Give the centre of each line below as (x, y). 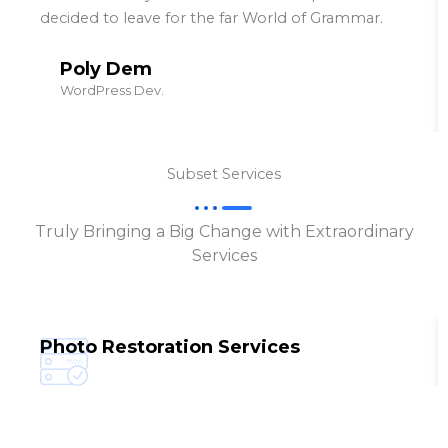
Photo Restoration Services (170, 347)
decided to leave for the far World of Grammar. (211, 18)
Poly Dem (106, 69)
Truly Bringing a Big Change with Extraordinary (224, 232)
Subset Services (224, 174)
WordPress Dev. (112, 90)
